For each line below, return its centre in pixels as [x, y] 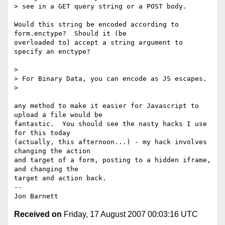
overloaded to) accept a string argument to [98, 43]
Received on [38, 214]
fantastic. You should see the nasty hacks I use [110, 124]
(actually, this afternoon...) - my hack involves [110, 142]
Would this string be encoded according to [96, 25]
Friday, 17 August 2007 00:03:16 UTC [130, 214]
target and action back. [60, 178]
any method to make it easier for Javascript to [106, 106]
